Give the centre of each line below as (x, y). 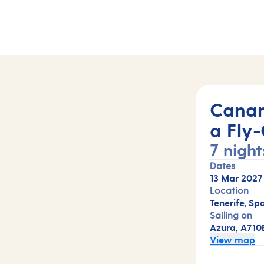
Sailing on (231, 215)
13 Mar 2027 (236, 178)
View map (232, 240)
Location (229, 190)
